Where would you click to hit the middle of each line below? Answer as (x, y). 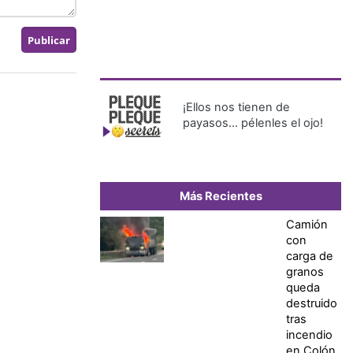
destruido (311, 304)
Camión (307, 225)
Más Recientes (221, 197)
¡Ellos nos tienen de (236, 108)
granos (305, 272)
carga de (309, 256)
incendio (309, 335)
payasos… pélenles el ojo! (253, 123)
